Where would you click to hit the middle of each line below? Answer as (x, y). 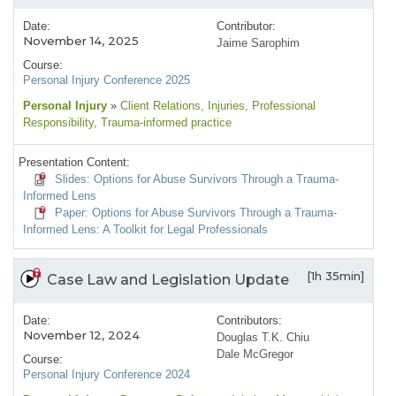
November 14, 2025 (81, 40)
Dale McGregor (255, 354)
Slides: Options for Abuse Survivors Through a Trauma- (195, 179)
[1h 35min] (335, 275)
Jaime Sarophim (258, 42)
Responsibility (58, 122)
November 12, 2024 (81, 335)
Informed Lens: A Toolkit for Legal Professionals (145, 229)
